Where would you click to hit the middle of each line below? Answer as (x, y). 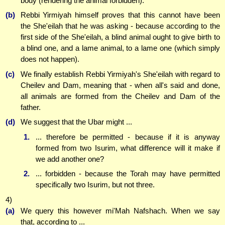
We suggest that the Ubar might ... (76, 122)
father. (30, 107)
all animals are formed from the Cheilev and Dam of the (120, 96)
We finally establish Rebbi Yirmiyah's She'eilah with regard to (120, 74)
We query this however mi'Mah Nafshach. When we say (120, 210)
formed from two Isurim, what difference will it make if (128, 148)
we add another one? (70, 159)
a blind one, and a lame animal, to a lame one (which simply (120, 48)
